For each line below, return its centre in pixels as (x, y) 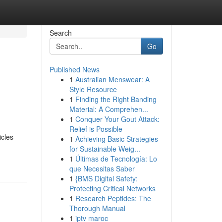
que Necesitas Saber (102, 168)
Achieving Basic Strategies (116, 139)
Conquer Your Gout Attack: (117, 119)
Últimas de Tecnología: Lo (116, 159)
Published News (74, 69)
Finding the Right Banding (116, 99)
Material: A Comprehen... (109, 109)
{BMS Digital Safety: (106, 178)
